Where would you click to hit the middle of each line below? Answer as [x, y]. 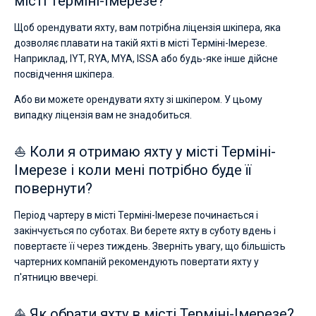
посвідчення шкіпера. [64, 74]
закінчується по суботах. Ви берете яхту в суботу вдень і [145, 231]
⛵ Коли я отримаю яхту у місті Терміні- [145, 152]
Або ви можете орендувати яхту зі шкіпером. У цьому [138, 99]
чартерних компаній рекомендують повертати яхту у [136, 262]
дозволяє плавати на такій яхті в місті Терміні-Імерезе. [141, 43]
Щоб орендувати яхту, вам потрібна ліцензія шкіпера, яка [147, 28]
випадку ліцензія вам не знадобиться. [103, 115]
